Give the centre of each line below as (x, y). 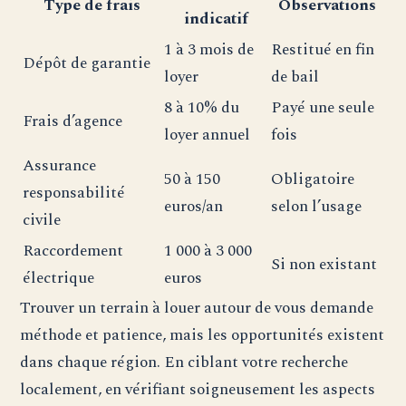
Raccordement (73, 251)
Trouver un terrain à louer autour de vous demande (197, 308)
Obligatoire (313, 179)
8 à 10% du (202, 108)
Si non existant (324, 265)
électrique (59, 278)
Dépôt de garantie (87, 63)
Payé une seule (323, 108)
